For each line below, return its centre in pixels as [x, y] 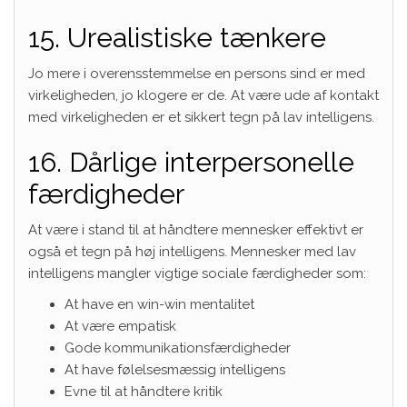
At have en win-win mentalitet [159, 304]
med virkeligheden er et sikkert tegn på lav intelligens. [201, 117]
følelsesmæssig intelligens [201, 369]
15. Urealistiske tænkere [177, 37]
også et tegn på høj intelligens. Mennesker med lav [192, 251]
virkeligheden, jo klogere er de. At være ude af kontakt [203, 95]
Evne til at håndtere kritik [144, 391]
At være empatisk [120, 326]
